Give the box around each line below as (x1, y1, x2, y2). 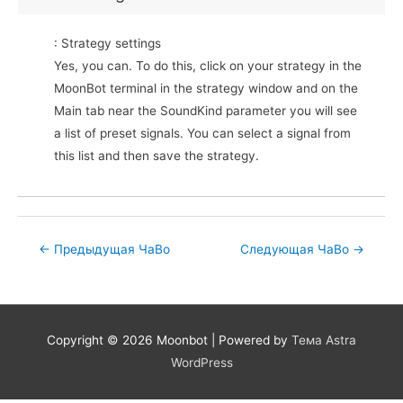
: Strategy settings (54, 36, 161, 51)
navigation (17, 260, 77, 275)
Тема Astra (291, 333, 356, 348)
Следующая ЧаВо (240, 242, 354, 257)
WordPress (170, 355, 233, 371)
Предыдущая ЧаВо (49, 242, 170, 257)
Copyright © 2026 (47, 333, 157, 348)
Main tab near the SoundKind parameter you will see (54, 103, 357, 119)
